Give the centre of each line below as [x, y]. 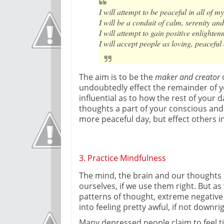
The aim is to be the [117, 77]
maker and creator [187, 77]
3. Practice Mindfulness [122, 158]
